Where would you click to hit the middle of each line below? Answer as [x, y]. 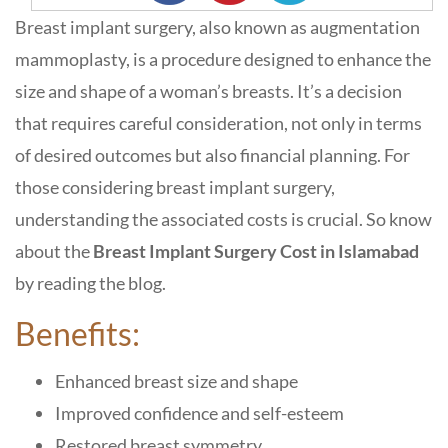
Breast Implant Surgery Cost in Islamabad [256, 251]
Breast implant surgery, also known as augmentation [217, 27]
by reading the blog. [90, 283]
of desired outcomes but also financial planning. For [212, 155]
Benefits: [77, 333]
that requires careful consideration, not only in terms [218, 123]
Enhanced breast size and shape [176, 381]
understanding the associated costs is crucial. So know [223, 219]
